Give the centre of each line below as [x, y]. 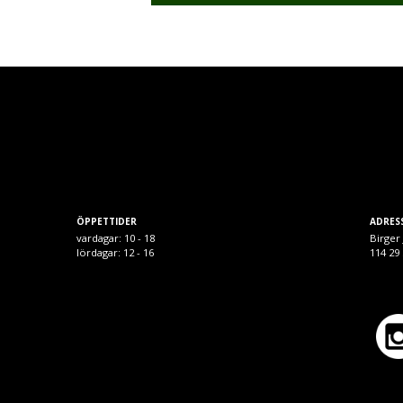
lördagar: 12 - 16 [116, 252]
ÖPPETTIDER [107, 221]
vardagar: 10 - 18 [116, 237]
